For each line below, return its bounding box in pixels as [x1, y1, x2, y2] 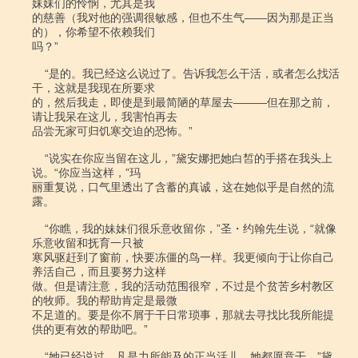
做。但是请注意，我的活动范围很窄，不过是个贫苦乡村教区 [32, 280, 334, 292]
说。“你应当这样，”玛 [32, 166, 141, 179]
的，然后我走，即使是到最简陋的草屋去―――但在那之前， [32, 96, 334, 109]
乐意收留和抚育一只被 [32, 237, 144, 249]
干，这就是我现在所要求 [32, 82, 155, 94]
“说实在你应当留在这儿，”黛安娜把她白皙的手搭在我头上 [32, 152, 45, 165]
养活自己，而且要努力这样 [32, 265, 166, 278]
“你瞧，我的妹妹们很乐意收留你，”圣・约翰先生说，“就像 [32, 222, 45, 235]
